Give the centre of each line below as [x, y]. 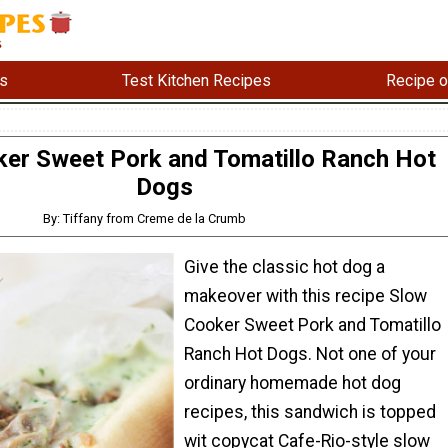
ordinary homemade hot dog [292, 382]
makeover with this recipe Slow [305, 295]
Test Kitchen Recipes [197, 80]
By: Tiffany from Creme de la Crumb [145, 219]
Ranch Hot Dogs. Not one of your [310, 353]
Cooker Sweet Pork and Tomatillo [312, 324]
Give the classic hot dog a [284, 266]
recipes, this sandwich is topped [310, 411]
